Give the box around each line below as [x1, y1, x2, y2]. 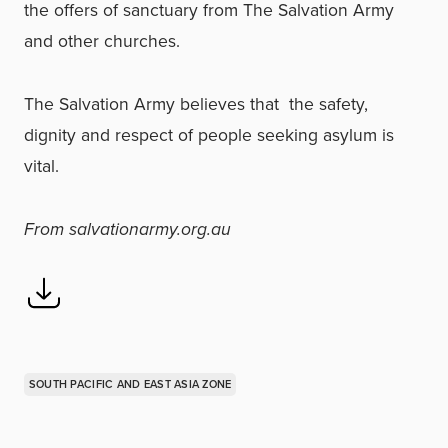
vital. [24, 153, 59, 179]
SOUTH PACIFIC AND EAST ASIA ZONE [28, 376, 232, 392]
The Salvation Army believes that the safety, [24, 91, 368, 117]
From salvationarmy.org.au [24, 216, 231, 242]
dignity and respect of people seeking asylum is [24, 122, 394, 148]
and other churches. [24, 28, 180, 54]
